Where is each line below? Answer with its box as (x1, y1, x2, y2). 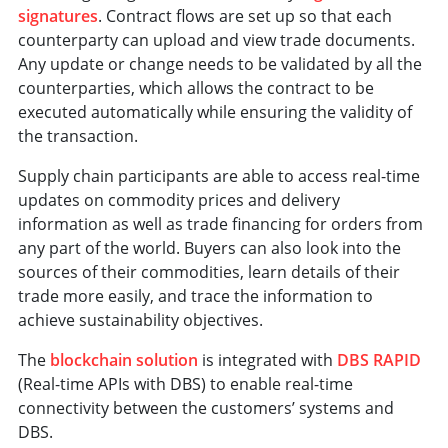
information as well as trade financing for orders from (18, 212, 423, 235)
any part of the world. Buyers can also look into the (18, 236, 401, 259)
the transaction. (18, 124, 138, 147)
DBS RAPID (337, 348, 421, 371)
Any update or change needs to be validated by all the (18, 52, 422, 75)
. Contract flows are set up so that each (98, 4, 392, 27)
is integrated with (198, 348, 337, 371)
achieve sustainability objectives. (18, 308, 263, 331)
